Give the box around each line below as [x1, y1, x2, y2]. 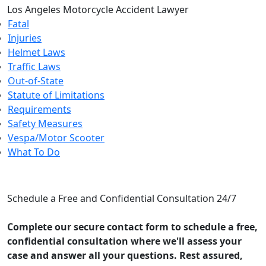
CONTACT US [7, 167, 96, 188]
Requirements [8, 103, 71, 116]
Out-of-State [8, 74, 64, 88]
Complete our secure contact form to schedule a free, [7, 220, 258, 234]
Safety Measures [8, 117, 83, 131]
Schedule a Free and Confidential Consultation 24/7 [7, 192, 236, 205]
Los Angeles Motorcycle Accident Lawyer [7, 3, 189, 17]
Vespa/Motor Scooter [8, 131, 104, 145]
